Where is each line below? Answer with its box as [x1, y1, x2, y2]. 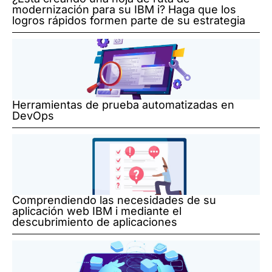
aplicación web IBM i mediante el [12, 205, 182, 218]
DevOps [12, 109, 54, 123]
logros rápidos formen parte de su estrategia [12, 14, 245, 27]
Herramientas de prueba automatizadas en [12, 98, 234, 112]
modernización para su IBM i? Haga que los [12, 3, 236, 16]
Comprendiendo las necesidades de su [12, 194, 216, 207]
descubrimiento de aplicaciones [12, 216, 177, 229]
